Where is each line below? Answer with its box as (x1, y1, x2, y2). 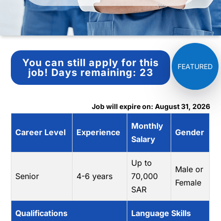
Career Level (15, 127, 66, 137)
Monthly (131, 121, 164, 131)
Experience (76, 127, 121, 137)
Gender (175, 127, 205, 137)
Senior (15, 171, 39, 181)
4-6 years (76, 171, 113, 181)
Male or (175, 164, 204, 174)
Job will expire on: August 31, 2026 (91, 102, 210, 110)
